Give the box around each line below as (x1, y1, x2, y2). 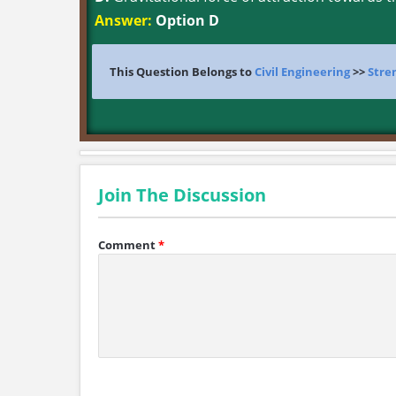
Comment (98, 237, 156, 253)
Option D (152, 11, 219, 30)
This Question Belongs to (110, 64, 255, 80)
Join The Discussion (98, 183, 266, 207)
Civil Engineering (255, 64, 350, 80)
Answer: (95, 11, 152, 30)
